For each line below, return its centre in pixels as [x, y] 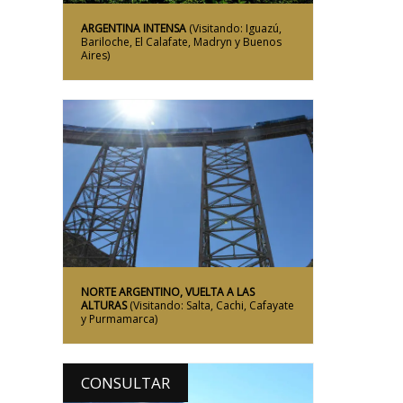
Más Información [188, 184]
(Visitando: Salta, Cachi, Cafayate [210, 305]
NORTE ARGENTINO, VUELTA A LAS [168, 291]
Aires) [95, 56]
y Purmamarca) [119, 318]
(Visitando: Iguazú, [234, 29]
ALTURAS [104, 305]
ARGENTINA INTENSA [134, 29]
